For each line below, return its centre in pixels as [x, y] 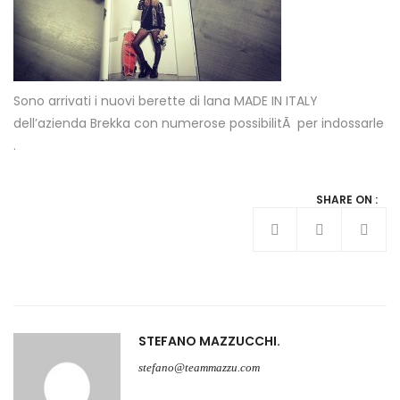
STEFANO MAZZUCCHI [208, 341]
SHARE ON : [347, 200]
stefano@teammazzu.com [199, 367]
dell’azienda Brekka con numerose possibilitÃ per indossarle [199, 123]
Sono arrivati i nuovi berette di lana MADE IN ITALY [166, 101]
